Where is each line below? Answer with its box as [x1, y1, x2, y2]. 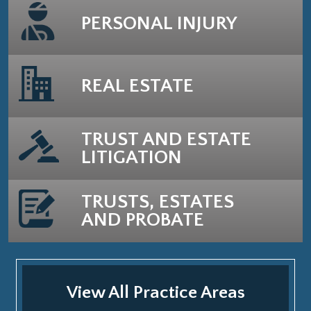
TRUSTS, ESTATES [81, 190, 234, 212]
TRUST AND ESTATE [81, 128, 251, 150]
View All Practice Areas [66, 282, 245, 303]
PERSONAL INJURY [81, 12, 237, 34]
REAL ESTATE [81, 74, 194, 96]
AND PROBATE [81, 208, 204, 230]
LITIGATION [81, 146, 182, 168]
